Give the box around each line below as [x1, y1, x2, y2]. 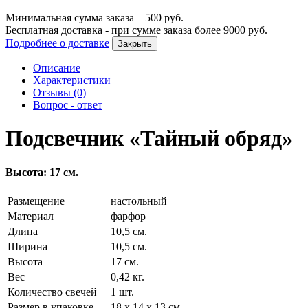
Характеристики [33, 74, 111, 86]
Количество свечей [8, 286, 97, 298]
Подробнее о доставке [5, 36, 109, 49]
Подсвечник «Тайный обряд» [5, 126, 293, 151]
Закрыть [118, 38, 152, 49]
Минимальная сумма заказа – [5, 11, 145, 23]
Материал [8, 210, 54, 223]
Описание [33, 61, 80, 74]
